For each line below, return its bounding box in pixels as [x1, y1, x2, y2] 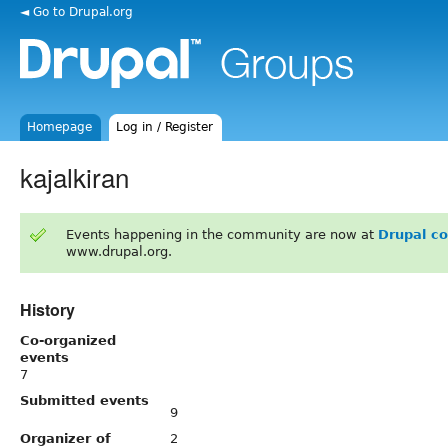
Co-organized [20, 332, 116, 348]
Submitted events [20, 392, 149, 408]
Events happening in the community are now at [65, 226, 378, 242]
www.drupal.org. [65, 243, 172, 259]
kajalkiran [20, 157, 129, 195]
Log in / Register [116, 120, 214, 134]
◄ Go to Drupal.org [20, 4, 133, 19]
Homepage [27, 120, 93, 134]
